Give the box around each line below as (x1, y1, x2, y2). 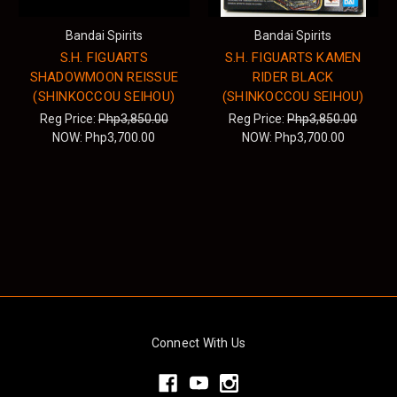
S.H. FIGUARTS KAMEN (224, 50, 362, 66)
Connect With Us (151, 336, 246, 351)
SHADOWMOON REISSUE (29, 69, 178, 86)
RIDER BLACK (252, 69, 334, 86)
